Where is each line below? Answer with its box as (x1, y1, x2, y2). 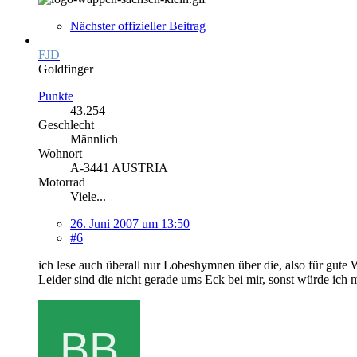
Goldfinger (38, 61, 93, 76)
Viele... (70, 189, 106, 203)
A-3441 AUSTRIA (70, 160, 168, 175)
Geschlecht (38, 117, 94, 131)
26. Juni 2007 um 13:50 (70, 216, 190, 230)
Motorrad (38, 175, 85, 189)
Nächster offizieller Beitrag (70, 18, 206, 33)
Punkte (38, 88, 73, 103)
